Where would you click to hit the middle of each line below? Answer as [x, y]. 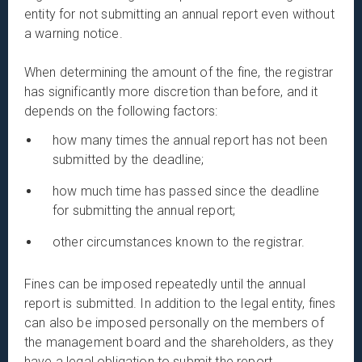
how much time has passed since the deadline [186, 191]
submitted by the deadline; [128, 159]
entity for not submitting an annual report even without [179, 14]
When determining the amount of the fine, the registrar [179, 72]
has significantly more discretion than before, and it [171, 91]
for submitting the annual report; [144, 210]
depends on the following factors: [121, 111]
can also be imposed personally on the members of [174, 322]
